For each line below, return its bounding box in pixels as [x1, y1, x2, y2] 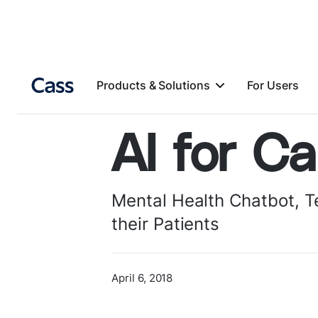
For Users [247, 77, 299, 92]
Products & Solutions [97, 77, 210, 92]
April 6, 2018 [111, 271, 173, 285]
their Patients [111, 214, 220, 234]
